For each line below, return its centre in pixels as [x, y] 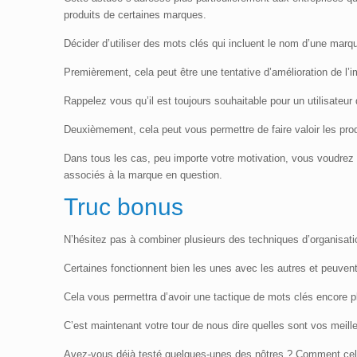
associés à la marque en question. [143, 175]
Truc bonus [124, 207]
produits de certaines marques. [135, 15]
